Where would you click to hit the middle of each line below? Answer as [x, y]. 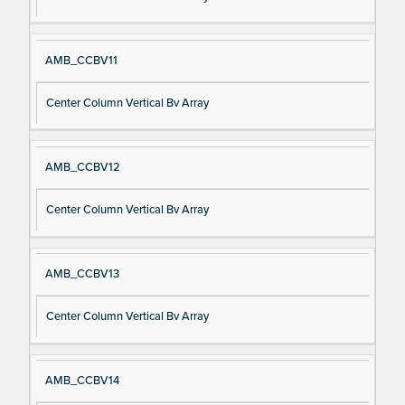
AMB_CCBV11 [81, 60]
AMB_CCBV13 [82, 274]
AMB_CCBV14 [82, 381]
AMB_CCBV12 [82, 168]
